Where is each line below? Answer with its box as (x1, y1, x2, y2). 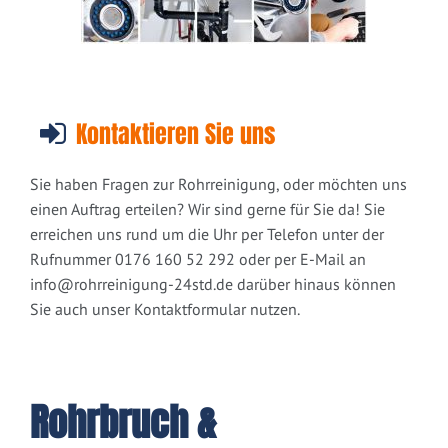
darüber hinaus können (233, 274, 396, 295)
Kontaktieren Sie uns (76, 117, 275, 153)
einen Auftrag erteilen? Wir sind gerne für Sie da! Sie (30, 199, 385, 220)
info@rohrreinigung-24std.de (30, 274, 233, 295)
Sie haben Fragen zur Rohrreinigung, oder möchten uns (30, 174, 407, 195)
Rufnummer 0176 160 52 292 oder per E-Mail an (30, 249, 366, 270)
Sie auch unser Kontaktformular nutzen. (30, 299, 300, 320)
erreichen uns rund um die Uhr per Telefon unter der (30, 224, 384, 245)
